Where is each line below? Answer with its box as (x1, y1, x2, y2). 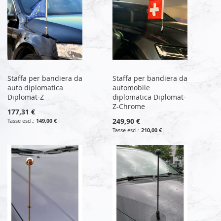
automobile (112, 82, 150, 92)
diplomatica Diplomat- (112, 92, 186, 102)
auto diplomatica (7, 82, 63, 92)
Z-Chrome (112, 101, 146, 111)
